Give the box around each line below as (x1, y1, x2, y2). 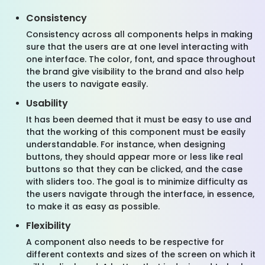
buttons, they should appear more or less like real (26, 151, 243, 163)
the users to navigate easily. (26, 78, 148, 90)
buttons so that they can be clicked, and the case (26, 163, 243, 175)
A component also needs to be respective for (26, 236, 224, 248)
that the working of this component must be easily (26, 126, 245, 138)
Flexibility (26, 219, 71, 232)
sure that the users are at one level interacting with (26, 41, 248, 53)
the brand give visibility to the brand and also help (26, 66, 244, 77)
